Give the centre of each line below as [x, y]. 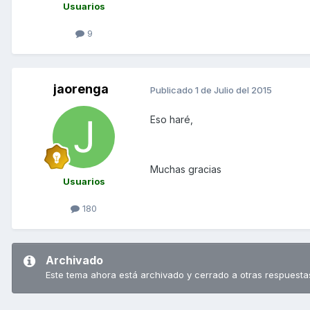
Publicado [173, 90]
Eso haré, [172, 120]
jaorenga [81, 89]
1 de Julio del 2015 [234, 90]
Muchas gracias [186, 170]
